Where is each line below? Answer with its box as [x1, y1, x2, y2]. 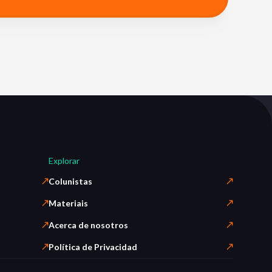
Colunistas [49, 176, 92, 186]
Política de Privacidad [49, 242, 137, 252]
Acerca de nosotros [49, 220, 128, 230]
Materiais [49, 198, 88, 208]
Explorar [49, 155, 80, 166]
